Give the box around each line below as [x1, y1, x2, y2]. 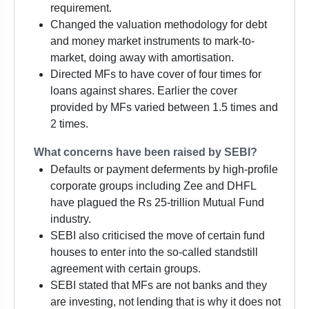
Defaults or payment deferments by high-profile [50, 163, 278, 176]
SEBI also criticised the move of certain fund [50, 230, 265, 242]
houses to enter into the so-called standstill [50, 246, 258, 259]
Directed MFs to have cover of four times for [50, 68, 261, 81]
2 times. [50, 118, 88, 130]
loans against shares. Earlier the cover [50, 85, 237, 97]
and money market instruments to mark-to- [50, 35, 255, 48]
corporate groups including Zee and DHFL [50, 180, 256, 192]
